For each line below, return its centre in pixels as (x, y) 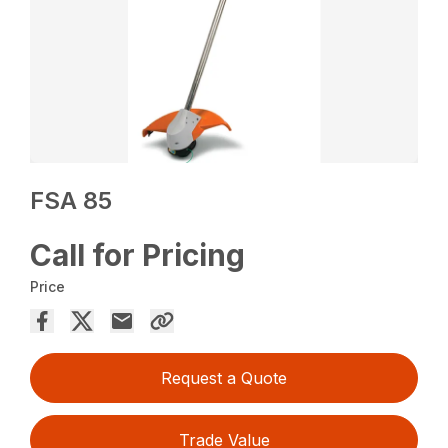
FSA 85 (71, 201)
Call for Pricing (138, 255)
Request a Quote (224, 378)
